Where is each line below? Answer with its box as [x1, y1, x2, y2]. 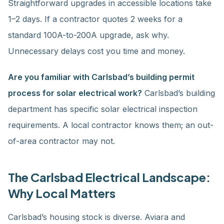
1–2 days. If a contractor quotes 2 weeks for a [8, 14, 182, 24]
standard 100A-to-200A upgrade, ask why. [8, 30, 169, 40]
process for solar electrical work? [8, 88, 142, 98]
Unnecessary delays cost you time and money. [8, 46, 185, 56]
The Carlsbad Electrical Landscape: [8, 169, 210, 184]
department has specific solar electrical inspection [8, 104, 197, 114]
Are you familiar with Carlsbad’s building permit [8, 72, 194, 82]
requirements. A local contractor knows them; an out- [8, 120, 213, 130]
